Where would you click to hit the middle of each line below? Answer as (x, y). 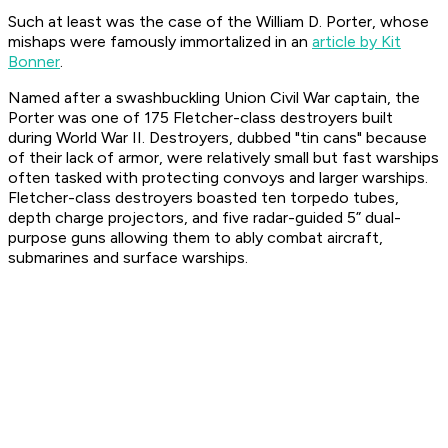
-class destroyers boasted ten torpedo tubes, (233, 198)
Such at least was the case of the (132, 22)
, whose (400, 22)
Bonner (34, 62)
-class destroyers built (313, 118)
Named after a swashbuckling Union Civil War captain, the (214, 98)
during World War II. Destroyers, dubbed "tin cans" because (217, 138)
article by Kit (356, 42)
